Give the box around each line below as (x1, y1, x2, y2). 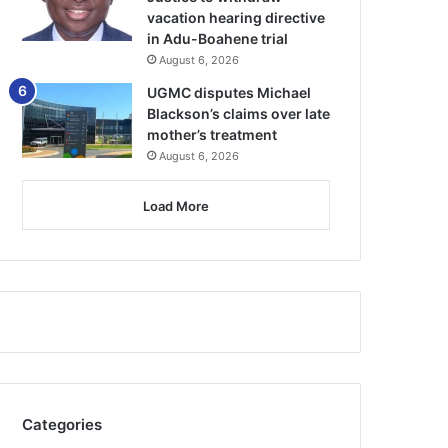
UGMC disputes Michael (147, 84, 312, 102)
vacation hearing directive (147, 9, 326, 27)
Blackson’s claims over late (147, 105, 331, 123)
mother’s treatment (147, 126, 278, 144)
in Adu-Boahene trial (147, 30, 289, 48)
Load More (143, 198, 209, 215)
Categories (22, 415, 103, 435)
